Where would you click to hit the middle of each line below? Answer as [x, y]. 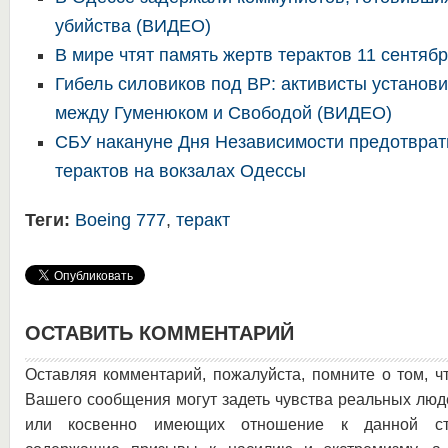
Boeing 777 [120, 220]
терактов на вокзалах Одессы [180, 171]
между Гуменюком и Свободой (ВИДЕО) [223, 113]
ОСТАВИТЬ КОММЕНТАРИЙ [159, 333]
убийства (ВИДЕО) [132, 26]
